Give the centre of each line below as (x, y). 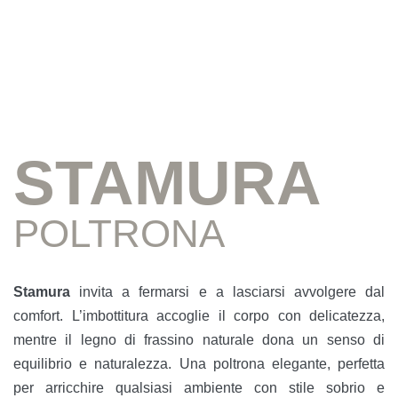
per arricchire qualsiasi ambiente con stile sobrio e (199, 387)
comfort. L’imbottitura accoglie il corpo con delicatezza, (199, 315)
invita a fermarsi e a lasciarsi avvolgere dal (227, 291)
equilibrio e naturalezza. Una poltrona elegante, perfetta (199, 363)
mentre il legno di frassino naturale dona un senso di (199, 339)
